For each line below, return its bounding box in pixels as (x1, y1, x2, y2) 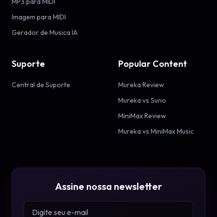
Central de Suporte (12, 80, 70, 89)
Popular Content (118, 58, 187, 69)
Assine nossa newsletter (55, 180, 162, 192)
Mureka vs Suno (118, 95, 166, 105)
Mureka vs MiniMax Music (118, 126, 194, 136)
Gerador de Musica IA (12, 28, 77, 37)
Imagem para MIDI (12, 12, 66, 21)
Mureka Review (118, 80, 164, 89)
